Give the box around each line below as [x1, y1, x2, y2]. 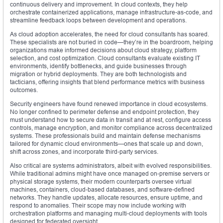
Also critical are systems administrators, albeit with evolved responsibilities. [10, 162, 212, 170]
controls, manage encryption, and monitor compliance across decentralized [10, 124, 213, 132]
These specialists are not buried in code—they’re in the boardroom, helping [10, 38, 213, 46]
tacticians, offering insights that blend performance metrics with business [10, 78, 205, 86]
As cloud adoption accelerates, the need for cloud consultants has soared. [10, 30, 209, 38]
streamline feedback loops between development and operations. [10, 16, 187, 24]
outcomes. [10, 86, 38, 94]
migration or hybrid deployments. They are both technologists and [10, 70, 187, 78]
